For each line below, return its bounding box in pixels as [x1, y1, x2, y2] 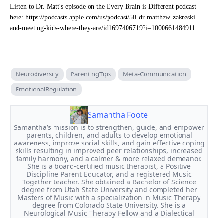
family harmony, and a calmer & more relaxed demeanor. [16, 153, 202, 163]
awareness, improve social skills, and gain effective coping [13, 138, 205, 147]
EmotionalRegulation [16, 84, 77, 93]
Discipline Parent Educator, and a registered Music [26, 169, 192, 179]
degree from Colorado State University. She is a [32, 200, 186, 210]
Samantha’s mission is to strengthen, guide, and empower [14, 122, 204, 132]
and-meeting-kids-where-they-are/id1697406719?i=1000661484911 [10, 24, 195, 32]
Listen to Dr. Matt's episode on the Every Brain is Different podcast [10, 2, 196, 10]
